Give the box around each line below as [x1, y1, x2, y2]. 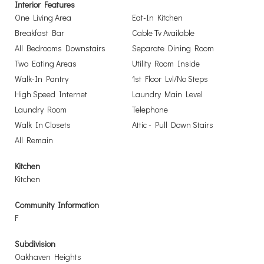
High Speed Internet [15, 88, 87, 100]
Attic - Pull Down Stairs [132, 119, 213, 130]
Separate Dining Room [132, 42, 214, 54]
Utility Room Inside [132, 58, 200, 69]
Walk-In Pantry [15, 73, 68, 84]
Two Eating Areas [15, 58, 77, 69]
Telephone [132, 104, 168, 115]
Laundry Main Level [132, 88, 203, 100]
